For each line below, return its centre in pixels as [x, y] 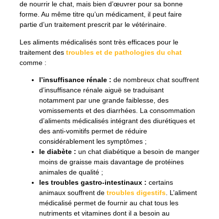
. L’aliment [181, 193]
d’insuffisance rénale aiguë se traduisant [101, 90]
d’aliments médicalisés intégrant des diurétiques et [117, 121]
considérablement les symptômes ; [93, 142]
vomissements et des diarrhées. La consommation [117, 111]
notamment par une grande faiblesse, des [104, 100]
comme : [33, 62]
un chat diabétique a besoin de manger [138, 152]
